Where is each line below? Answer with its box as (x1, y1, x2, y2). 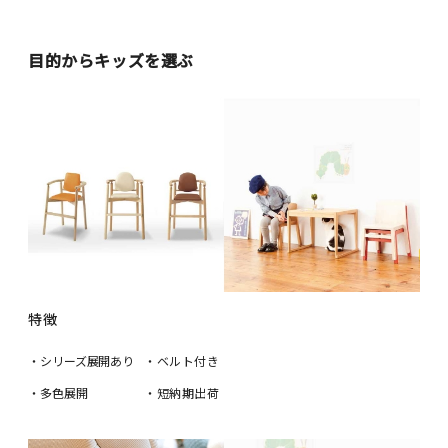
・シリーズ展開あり (28, 352, 135, 370)
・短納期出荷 (144, 384, 220, 402)
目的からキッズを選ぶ (28, 47, 194, 72)
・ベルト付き (144, 352, 220, 370)
